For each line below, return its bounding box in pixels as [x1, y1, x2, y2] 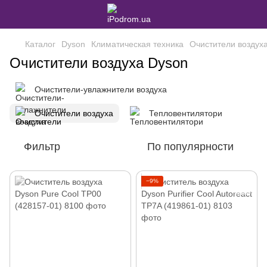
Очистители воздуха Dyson [10, 55, 188, 71]
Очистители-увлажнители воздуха [35, 85, 167, 94]
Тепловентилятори [149, 108, 222, 118]
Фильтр [24, 141, 60, 153]
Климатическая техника [91, 39, 184, 49]
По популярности [147, 141, 234, 153]
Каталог [25, 39, 55, 49]
